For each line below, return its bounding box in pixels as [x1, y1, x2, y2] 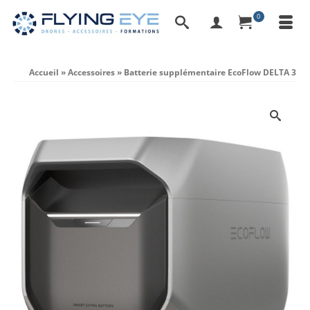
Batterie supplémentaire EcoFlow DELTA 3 [124, 66, 296, 78]
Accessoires [68, 66, 115, 78]
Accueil [29, 66, 59, 78]
